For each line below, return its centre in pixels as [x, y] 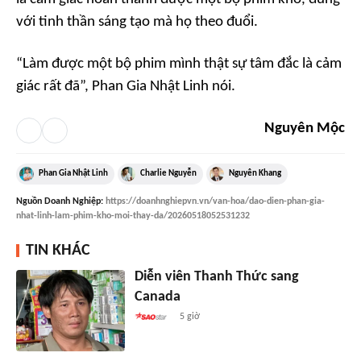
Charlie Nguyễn [168, 174]
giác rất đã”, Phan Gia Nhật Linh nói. [126, 87]
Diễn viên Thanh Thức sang [216, 277]
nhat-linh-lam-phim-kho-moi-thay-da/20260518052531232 [133, 216]
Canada [157, 297]
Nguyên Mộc [305, 129]
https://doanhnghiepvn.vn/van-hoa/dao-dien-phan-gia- [215, 202]
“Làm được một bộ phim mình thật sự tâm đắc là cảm [179, 64]
